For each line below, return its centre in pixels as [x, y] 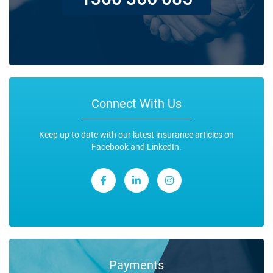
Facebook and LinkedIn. [136, 147]
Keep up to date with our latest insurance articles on [136, 135]
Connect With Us [136, 103]
